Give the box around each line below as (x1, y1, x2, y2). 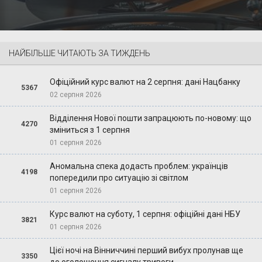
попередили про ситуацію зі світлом (49, 173, 188, 183)
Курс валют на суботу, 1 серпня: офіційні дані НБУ (49, 209, 240, 219)
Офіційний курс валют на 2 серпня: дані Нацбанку (49, 77, 240, 87)
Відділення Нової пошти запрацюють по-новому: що (49, 113, 251, 123)
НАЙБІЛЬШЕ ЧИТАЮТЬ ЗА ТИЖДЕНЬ (9, 49, 150, 58)
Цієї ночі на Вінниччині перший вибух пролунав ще (49, 246, 243, 256)
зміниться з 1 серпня (49, 125, 130, 135)
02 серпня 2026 (49, 91, 102, 99)
